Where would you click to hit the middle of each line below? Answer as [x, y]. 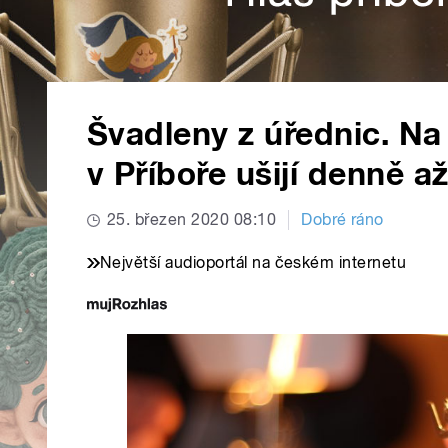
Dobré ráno [342, 220]
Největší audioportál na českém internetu [253, 263]
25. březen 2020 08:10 [192, 220]
